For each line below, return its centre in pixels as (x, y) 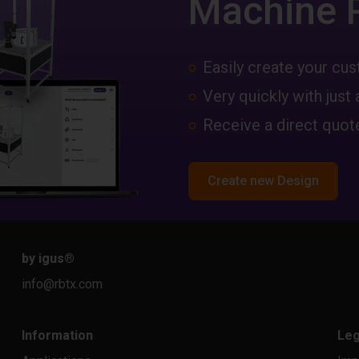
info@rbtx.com (62, 284)
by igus (42, 258)
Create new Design (263, 180)
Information (57, 335)
